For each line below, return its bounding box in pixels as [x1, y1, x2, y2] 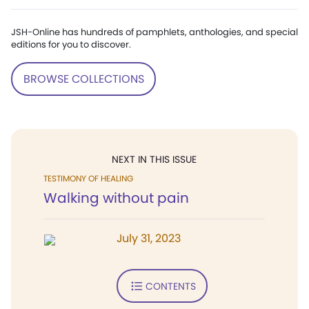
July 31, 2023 [117, 230, 181, 246]
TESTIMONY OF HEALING [43, 172, 133, 184]
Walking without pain [43, 188, 189, 208]
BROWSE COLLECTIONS [23, 70, 144, 87]
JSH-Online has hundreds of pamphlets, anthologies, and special [11, 26, 298, 39]
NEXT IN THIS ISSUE [112, 152, 197, 166]
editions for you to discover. [11, 38, 131, 51]
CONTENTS [145, 279, 196, 293]
